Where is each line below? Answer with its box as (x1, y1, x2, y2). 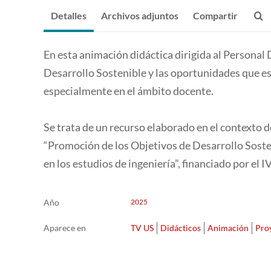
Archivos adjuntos (101, 10, 178, 22)
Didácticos (160, 223, 201, 233)
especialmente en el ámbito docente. (44, 84, 214, 98)
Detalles (51, 10, 87, 22)
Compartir (193, 10, 238, 22)
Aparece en (44, 223, 86, 233)
